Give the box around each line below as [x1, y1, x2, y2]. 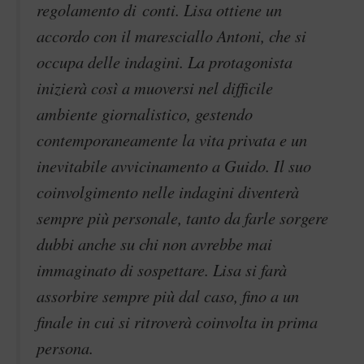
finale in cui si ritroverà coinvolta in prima [37, 310, 318, 333]
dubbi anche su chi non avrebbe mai [37, 232, 272, 255]
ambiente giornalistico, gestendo [37, 102, 253, 125]
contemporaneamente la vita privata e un [37, 128, 307, 151]
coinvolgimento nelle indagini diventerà [37, 180, 299, 203]
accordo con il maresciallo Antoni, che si [37, 24, 306, 47]
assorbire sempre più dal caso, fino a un [37, 284, 299, 307]
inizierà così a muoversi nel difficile [37, 76, 273, 99]
